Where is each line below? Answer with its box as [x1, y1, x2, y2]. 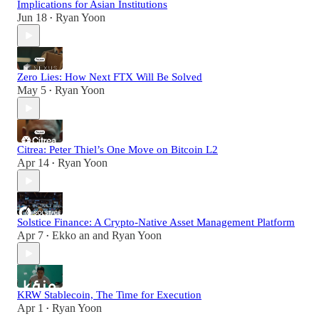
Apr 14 [17, 157, 49, 169]
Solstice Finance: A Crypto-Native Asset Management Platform [17, 216, 295, 229]
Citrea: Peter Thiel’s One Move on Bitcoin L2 [17, 144, 218, 156]
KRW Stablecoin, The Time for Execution [17, 289, 202, 301]
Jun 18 [17, 11, 47, 24]
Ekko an [52, 229, 90, 242]
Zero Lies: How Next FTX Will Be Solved [17, 71, 202, 83]
